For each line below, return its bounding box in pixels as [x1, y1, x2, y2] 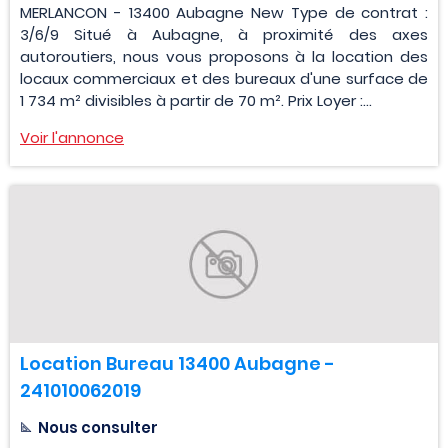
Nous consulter [38, 417, 158, 439]
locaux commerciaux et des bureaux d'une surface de [20, 68, 428, 90]
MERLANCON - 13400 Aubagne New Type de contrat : [20, 2, 428, 24]
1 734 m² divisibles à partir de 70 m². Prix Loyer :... [20, 90, 372, 112]
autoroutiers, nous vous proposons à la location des [20, 46, 428, 68]
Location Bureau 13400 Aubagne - [20, 351, 335, 377]
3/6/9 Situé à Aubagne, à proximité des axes [20, 24, 428, 46]
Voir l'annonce [20, 127, 124, 149]
